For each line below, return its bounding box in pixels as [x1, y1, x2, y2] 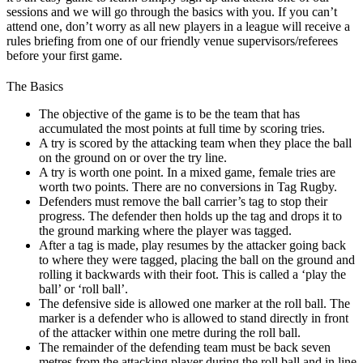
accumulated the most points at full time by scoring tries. [39, 122, 325, 136]
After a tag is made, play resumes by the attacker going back [39, 238, 346, 253]
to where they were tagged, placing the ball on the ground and [39, 253, 355, 267]
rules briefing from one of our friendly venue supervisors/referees [6, 34, 338, 49]
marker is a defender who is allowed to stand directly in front [39, 311, 348, 326]
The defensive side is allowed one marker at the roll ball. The [39, 297, 350, 311]
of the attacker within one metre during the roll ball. [39, 326, 301, 340]
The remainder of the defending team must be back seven [39, 340, 331, 355]
